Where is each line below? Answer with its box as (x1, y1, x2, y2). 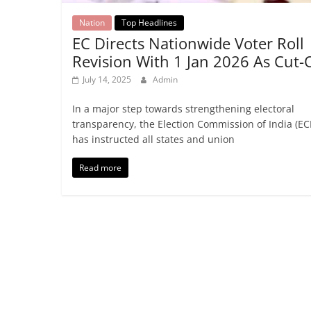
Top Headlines (121, 17, 177, 29)
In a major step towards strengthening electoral (72, 102, 294, 116)
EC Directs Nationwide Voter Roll (72, 33, 304, 54)
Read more (78, 162, 121, 174)
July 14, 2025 (82, 74, 131, 86)
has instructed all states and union (72, 133, 235, 146)
